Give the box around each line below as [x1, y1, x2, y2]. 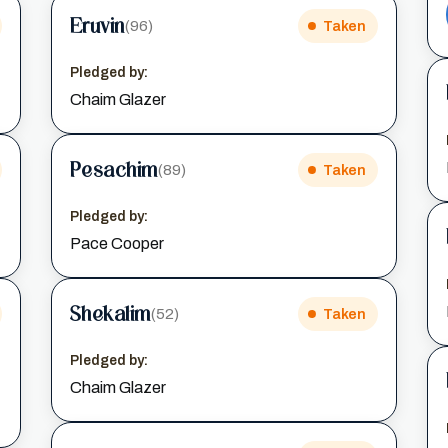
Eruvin [69, 13, 125, 38]
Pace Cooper [69, 235, 164, 252]
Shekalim [69, 301, 151, 326]
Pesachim [69, 157, 158, 182]
